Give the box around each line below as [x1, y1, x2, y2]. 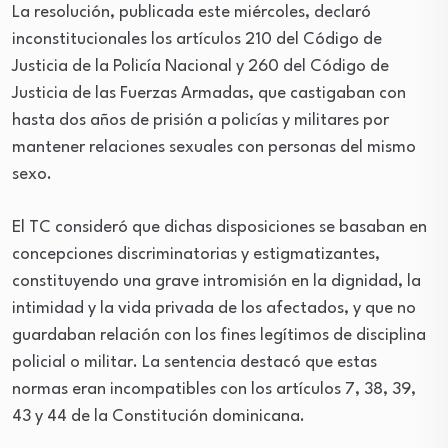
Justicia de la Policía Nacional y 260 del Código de [12, 58, 389, 75]
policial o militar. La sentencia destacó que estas [12, 354, 377, 371]
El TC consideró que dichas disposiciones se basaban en [12, 219, 427, 236]
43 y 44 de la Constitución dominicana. [12, 408, 305, 425]
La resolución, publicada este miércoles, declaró [12, 4, 371, 21]
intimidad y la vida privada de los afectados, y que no [12, 300, 416, 317]
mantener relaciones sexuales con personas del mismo [12, 139, 416, 156]
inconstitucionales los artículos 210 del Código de [12, 31, 382, 48]
